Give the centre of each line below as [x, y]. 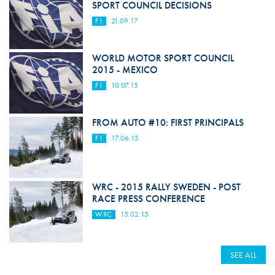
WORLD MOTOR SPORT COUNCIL [163, 58]
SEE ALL [244, 254]
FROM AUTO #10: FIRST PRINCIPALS [168, 122]
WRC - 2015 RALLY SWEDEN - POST [166, 187]
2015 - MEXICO [125, 69]
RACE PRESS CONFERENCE [148, 198]
